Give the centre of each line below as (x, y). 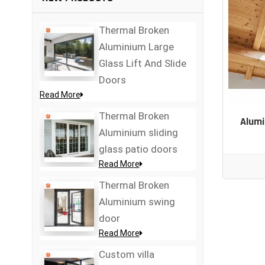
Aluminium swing (137, 202)
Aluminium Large (136, 47)
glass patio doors (138, 149)
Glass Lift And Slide (142, 64)
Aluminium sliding (138, 133)
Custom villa (126, 255)
